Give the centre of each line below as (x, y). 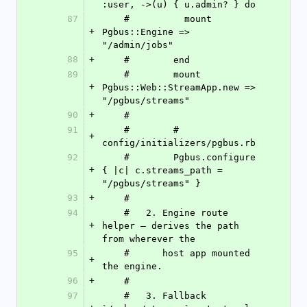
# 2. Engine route (113, 213)
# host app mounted (113, 253)
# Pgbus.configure (113, 157)
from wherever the (149, 239)
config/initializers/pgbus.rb (179, 143)
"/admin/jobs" (138, 45)
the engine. (132, 266)
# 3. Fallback (113, 296)
